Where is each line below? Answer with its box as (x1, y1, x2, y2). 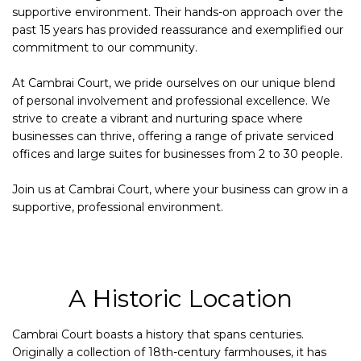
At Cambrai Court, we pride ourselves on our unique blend (12, 76, 335, 91)
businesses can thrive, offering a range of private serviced (12, 129, 334, 144)
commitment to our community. (12, 40, 197, 56)
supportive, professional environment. (12, 200, 223, 215)
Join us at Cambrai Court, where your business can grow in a (12, 182, 348, 197)
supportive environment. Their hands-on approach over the (12, 5, 343, 20)
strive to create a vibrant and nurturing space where (12, 111, 303, 127)
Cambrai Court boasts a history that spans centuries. (12, 327, 304, 342)
